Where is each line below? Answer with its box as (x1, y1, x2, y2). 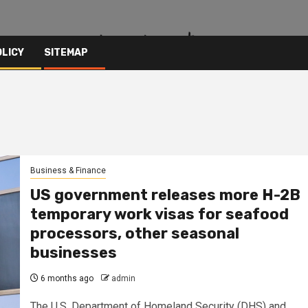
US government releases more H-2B (30, 186, 300, 205)
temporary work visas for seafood (30, 205, 289, 224)
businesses (30, 243, 117, 263)
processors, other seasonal (30, 224, 239, 243)
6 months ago (38, 274, 93, 284)
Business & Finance (30, 166, 106, 176)
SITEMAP (44, 46, 88, 58)
